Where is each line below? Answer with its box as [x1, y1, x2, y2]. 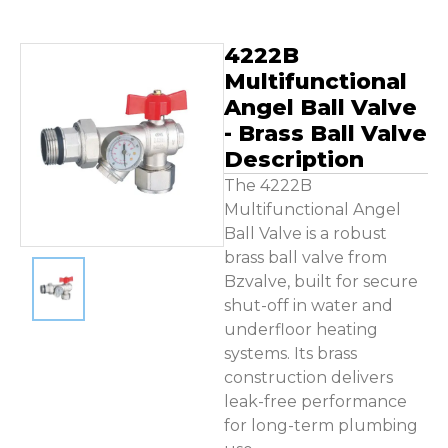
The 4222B [224, 176, 312, 195]
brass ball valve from [224, 248, 387, 267]
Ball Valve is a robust [224, 224, 387, 243]
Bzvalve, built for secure [224, 272, 418, 291]
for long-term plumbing [224, 416, 418, 435]
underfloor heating [224, 320, 378, 339]
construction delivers [224, 368, 393, 387]
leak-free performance [224, 392, 407, 411]
